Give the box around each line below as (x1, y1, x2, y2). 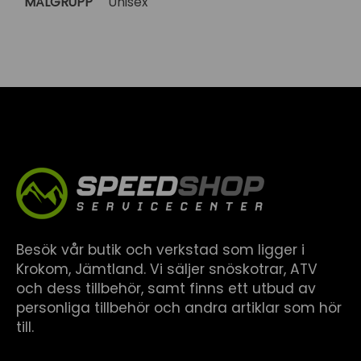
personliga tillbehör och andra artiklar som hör (16, 298, 342, 317)
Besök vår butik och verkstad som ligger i (16, 240, 305, 259)
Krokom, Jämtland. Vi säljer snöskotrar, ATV (16, 259, 317, 279)
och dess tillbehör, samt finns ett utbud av (16, 279, 316, 298)
